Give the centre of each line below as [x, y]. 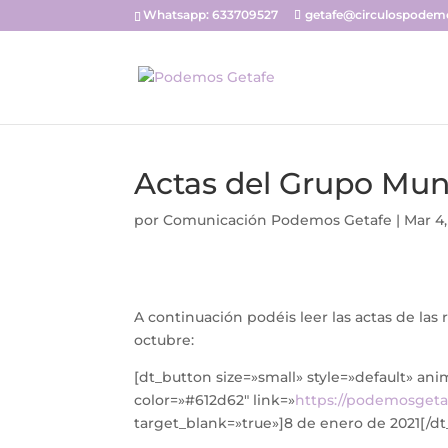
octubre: [164, 340]
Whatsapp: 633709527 [211, 14]
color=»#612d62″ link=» [215, 400]
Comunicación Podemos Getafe [278, 220]
